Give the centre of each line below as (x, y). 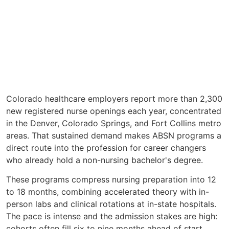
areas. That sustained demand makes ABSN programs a (114, 135)
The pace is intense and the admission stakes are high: (112, 216)
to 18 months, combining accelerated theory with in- (108, 191)
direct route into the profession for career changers (106, 147)
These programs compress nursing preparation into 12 (111, 179)
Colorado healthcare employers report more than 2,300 (114, 98)
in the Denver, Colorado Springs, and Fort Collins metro (114, 123)
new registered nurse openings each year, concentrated (114, 111)
